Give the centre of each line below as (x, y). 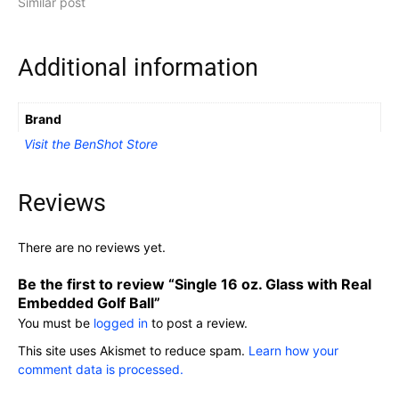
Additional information (138, 68)
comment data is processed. (101, 370)
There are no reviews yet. (92, 248)
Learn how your (293, 351)
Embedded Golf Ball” (89, 303)
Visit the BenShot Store (91, 144)
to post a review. (198, 323)
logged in (121, 323)
